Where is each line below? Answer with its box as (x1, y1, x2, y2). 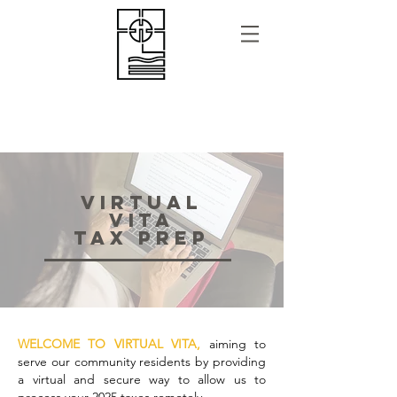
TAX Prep (73, 226, 211, 250)
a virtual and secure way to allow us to (18, 371, 266, 387)
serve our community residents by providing (18, 354, 266, 370)
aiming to (208, 336, 267, 352)
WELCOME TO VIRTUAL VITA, (18, 336, 201, 352)
